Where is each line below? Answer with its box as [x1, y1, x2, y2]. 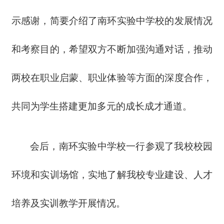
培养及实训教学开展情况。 [11, 198, 125, 209]
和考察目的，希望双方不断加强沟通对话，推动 [11, 44, 213, 55]
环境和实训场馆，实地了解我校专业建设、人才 [11, 169, 213, 180]
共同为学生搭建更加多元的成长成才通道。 [11, 101, 192, 112]
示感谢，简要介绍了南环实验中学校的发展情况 [11, 15, 213, 26]
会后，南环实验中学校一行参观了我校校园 [29, 141, 213, 152]
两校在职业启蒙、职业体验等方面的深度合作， [11, 72, 213, 83]
